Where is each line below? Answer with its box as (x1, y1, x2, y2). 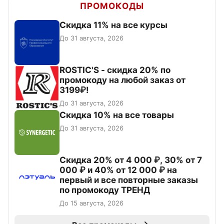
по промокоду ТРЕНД (59, 185, 150, 195)
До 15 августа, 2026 (59, 199, 123, 207)
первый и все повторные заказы (59, 175, 198, 185)
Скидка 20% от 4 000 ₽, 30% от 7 (59, 155, 202, 165)
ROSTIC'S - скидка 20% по (59, 65, 170, 75)
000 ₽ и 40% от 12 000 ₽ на (59, 165, 177, 175)
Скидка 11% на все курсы (59, 20, 167, 30)
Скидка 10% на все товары (59, 110, 174, 120)
